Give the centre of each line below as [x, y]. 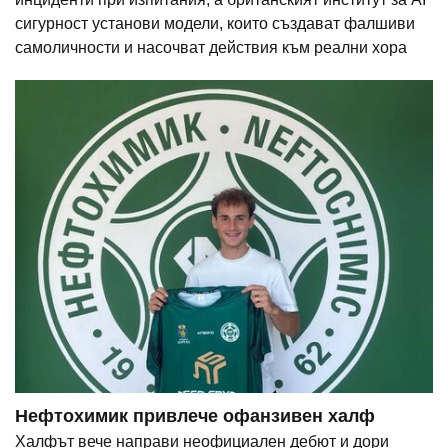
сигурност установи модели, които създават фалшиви [215, 24]
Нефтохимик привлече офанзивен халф [195, 416]
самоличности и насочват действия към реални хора [211, 48]
